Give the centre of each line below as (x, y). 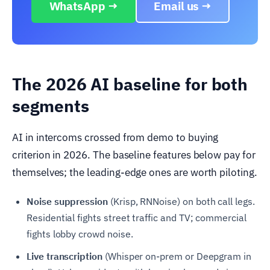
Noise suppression (67, 201)
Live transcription (64, 256)
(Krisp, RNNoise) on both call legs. (181, 201)
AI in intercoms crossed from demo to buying (115, 137)
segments (51, 105)
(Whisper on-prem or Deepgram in (177, 256)
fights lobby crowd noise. (80, 234)
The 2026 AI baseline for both (130, 84)
